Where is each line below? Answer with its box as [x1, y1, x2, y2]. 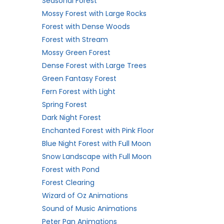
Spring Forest [42, 99, 87, 109]
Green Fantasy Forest [42, 73, 116, 83]
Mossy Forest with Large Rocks [42, 8, 146, 18]
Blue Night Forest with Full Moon [42, 138, 151, 148]
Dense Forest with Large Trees [42, 60, 146, 70]
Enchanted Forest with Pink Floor [42, 125, 154, 135]
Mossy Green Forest [42, 47, 110, 57]
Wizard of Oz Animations [42, 190, 128, 200]
